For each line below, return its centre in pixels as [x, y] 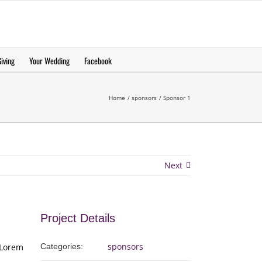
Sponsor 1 [177, 97]
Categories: [61, 246]
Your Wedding [49, 60]
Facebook [98, 60]
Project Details [77, 218]
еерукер [173, 24]
